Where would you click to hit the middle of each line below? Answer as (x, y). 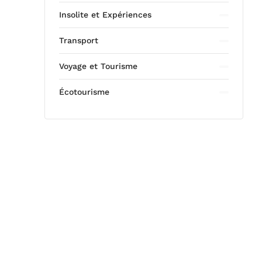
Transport (79, 40)
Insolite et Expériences (105, 15)
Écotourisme (84, 92)
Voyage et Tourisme (98, 66)
